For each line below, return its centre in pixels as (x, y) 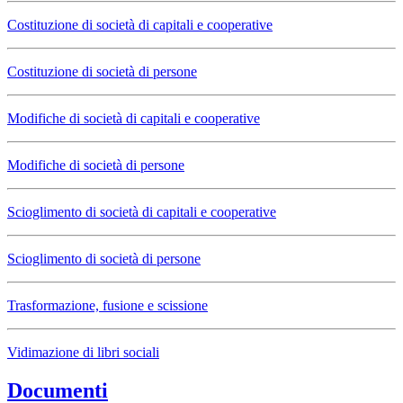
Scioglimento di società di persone (104, 259)
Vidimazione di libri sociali (83, 353)
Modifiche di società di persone (96, 166)
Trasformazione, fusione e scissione (107, 306)
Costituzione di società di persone (102, 72)
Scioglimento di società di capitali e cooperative (142, 212)
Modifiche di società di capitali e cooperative (134, 119)
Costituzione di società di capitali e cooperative (140, 25)
